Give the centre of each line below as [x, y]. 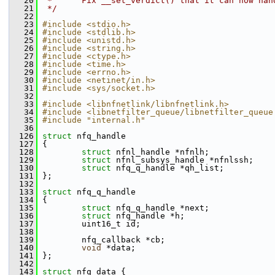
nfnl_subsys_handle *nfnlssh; [185, 160]
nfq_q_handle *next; [163, 208]
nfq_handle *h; [150, 216]
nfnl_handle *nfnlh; [163, 152]
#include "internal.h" [94, 120]
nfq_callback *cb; [101, 240]
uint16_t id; [89, 224]
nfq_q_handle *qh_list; [170, 168]
